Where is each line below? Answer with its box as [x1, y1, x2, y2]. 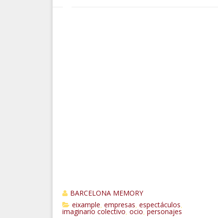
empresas [104, 200, 135, 209]
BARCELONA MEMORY [70, 188, 143, 198]
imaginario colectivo [62, 206, 126, 216]
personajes [146, 206, 182, 216]
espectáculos [139, 200, 181, 209]
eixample [72, 200, 100, 209]
